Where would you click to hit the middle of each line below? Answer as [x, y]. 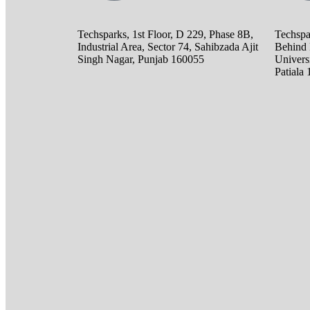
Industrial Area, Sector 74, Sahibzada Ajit [168, 47]
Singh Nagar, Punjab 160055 [141, 60]
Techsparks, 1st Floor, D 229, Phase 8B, [165, 35]
